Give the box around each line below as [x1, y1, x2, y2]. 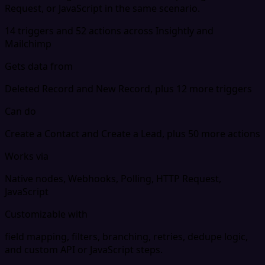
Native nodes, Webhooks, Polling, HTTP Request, [5, 172, 221, 185]
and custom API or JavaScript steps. [5, 243, 163, 256]
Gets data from [5, 59, 73, 73]
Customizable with [5, 207, 88, 221]
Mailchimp [5, 37, 51, 50]
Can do [5, 104, 36, 118]
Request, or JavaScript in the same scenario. [5, 1, 200, 15]
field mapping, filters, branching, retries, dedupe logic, [5, 230, 248, 243]
